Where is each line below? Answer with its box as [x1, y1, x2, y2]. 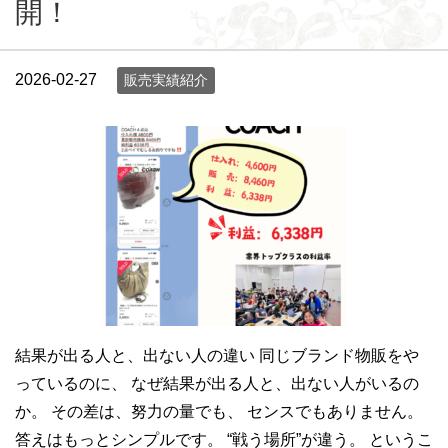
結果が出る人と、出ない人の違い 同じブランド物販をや [15, 347, 419, 364]
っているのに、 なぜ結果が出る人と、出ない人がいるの [15, 375, 419, 392]
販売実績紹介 [124, 72, 208, 88]
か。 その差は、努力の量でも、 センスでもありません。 [15, 403, 423, 420]
